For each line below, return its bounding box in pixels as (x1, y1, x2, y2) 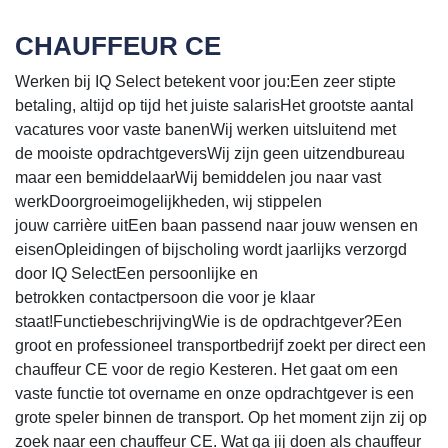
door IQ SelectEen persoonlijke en (15, 264, 258, 282)
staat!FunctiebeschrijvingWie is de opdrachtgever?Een (15, 312, 402, 330)
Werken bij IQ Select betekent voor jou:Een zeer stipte (15, 72, 396, 90)
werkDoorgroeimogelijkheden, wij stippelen (15, 192, 322, 210)
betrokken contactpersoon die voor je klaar (15, 288, 315, 306)
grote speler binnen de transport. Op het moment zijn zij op (15, 408, 427, 426)
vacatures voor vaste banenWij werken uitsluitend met (15, 120, 396, 138)
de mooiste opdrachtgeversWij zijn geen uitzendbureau (15, 144, 405, 162)
